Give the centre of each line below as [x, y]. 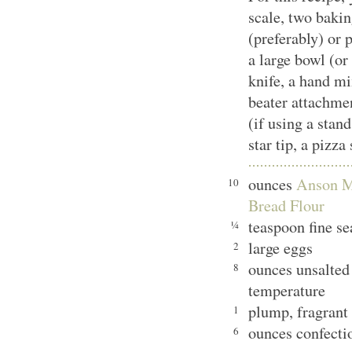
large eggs [280, 248]
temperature [287, 290]
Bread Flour [286, 205]
